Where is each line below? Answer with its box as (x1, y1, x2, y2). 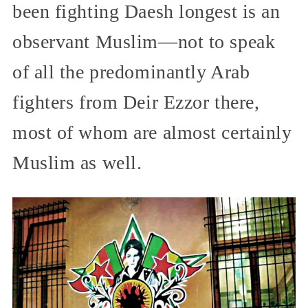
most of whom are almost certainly (12, 121, 292, 143)
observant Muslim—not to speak (12, 30, 276, 52)
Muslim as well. (12, 151, 142, 173)
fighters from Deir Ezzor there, (12, 91, 260, 113)
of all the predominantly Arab (12, 60, 250, 82)
